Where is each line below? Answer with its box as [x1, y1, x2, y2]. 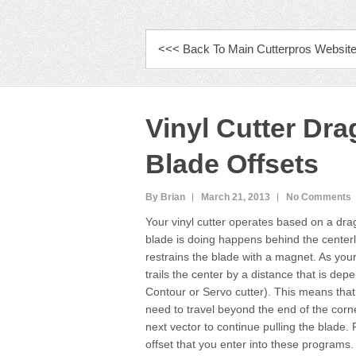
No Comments [286, 192, 351, 203]
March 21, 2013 [201, 192, 270, 203]
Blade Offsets [145, 149, 319, 179]
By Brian [145, 192, 185, 203]
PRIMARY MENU [146, 34, 277, 52]
